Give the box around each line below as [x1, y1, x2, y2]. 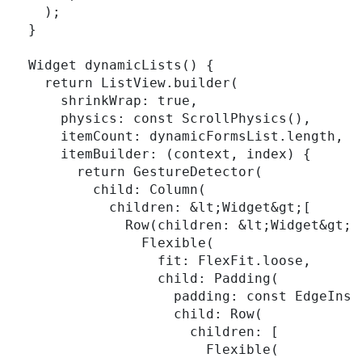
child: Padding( [12, 271, 279, 287]
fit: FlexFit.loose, [12, 253, 311, 269]
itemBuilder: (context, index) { [12, 146, 311, 162]
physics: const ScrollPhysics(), [12, 111, 311, 127]
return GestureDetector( [12, 164, 263, 180]
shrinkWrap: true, [12, 93, 198, 109]
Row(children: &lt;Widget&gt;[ [12, 217, 360, 234]
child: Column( [12, 182, 206, 198]
